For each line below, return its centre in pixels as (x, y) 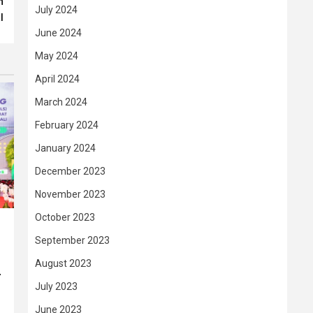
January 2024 (65, 148)
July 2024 (56, 10)
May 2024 (57, 56)
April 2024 (57, 79)
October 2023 (65, 217)
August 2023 (63, 263)
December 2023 (70, 171)
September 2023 (72, 240)
